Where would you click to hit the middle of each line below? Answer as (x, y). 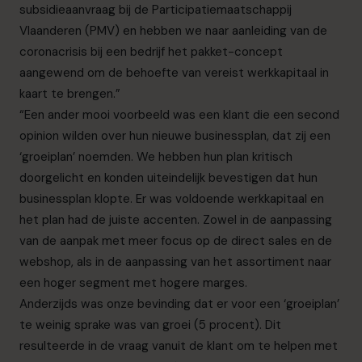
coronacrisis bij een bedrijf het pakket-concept (151, 52)
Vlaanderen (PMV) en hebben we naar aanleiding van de (173, 31)
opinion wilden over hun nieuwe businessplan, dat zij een (175, 136)
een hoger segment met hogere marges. (133, 283)
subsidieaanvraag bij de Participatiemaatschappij (156, 10)
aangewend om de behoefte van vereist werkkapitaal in (174, 73)
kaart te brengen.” (70, 94)
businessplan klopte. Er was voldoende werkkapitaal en (172, 199)
